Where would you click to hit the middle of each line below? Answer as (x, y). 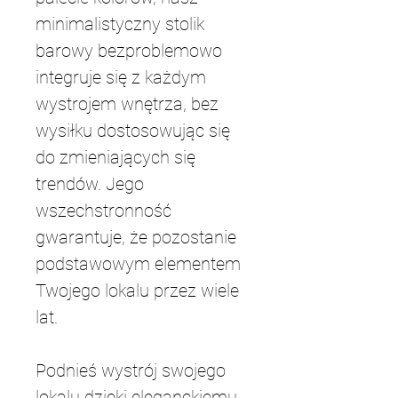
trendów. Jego (92, 184)
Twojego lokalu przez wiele (139, 291)
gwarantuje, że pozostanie (138, 237)
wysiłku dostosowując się (135, 131)
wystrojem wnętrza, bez (129, 104)
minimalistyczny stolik (122, 24)
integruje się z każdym (123, 77)
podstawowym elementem (140, 264)
